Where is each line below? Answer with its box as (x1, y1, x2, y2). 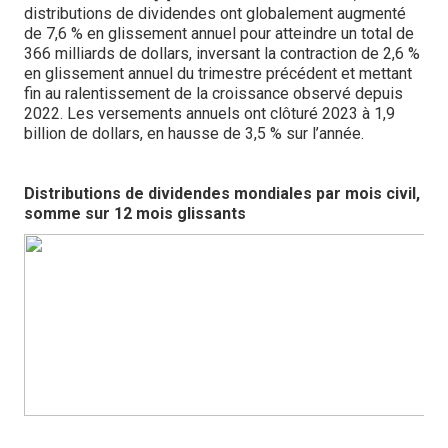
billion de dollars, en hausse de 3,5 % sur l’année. (24, 124, 364, 143)
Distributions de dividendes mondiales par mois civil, (24, 184, 420, 203)
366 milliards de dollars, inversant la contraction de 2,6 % (24, 44, 420, 63)
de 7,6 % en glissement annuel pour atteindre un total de (24, 24, 414, 43)
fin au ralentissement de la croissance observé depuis (24, 84, 403, 103)
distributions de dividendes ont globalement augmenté (24, 4, 406, 23)
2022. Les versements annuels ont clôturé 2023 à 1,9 (24, 104, 395, 123)
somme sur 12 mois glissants (24, 204, 246, 223)
